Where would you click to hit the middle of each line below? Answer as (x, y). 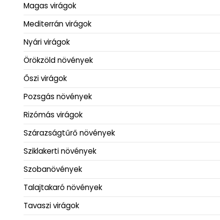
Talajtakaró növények (63, 188)
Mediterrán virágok (57, 24)
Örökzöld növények (58, 60)
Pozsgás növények (58, 97)
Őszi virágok (45, 79)
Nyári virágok (47, 42)
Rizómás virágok (53, 115)
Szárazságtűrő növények (69, 133)
